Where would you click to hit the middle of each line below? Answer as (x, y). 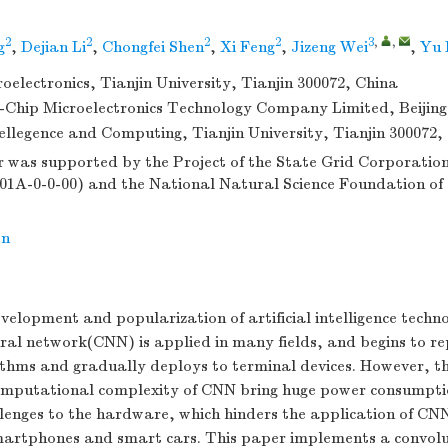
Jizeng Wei (329, 47)
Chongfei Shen (153, 47)
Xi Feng (247, 47)
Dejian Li (53, 47)
